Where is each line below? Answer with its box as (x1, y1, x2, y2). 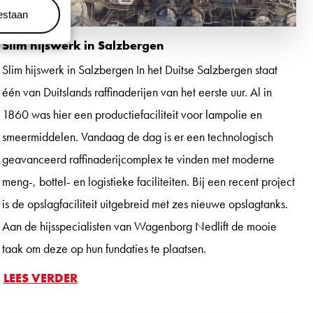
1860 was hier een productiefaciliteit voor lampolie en (1, 105, 262, 122)
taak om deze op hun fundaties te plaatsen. (1, 240, 206, 256)
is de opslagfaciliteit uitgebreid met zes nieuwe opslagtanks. (1, 195, 288, 212)
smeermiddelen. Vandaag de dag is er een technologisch (1, 128, 273, 145)
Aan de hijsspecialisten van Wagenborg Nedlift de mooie (1, 217, 277, 234)
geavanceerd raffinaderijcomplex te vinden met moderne (1, 150, 275, 167)
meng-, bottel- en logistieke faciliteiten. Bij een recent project (1, 173, 295, 189)
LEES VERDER (3, 269, 78, 286)
